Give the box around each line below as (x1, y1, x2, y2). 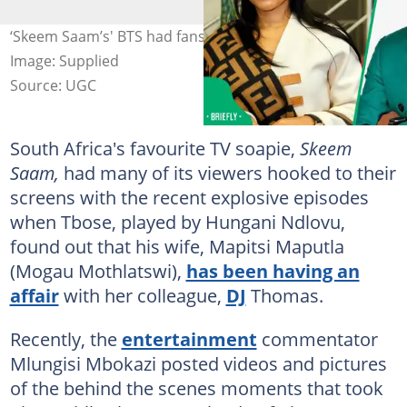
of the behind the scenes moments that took (9, 374, 383, 401)
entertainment (121, 325, 257, 352)
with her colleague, (58, 282, 226, 308)
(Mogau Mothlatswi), (9, 257, 186, 283)
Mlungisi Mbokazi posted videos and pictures (9, 350, 387, 376)
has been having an (185, 257, 360, 283)
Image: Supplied (9, 50, 119, 71)
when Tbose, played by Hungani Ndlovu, (9, 208, 345, 234)
